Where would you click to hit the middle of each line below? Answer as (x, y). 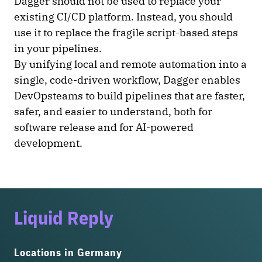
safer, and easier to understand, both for (113, 112)
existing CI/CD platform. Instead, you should (123, 17)
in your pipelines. (59, 49)
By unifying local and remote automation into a (130, 64)
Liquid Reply (64, 218)
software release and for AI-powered (104, 127)
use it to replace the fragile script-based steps (126, 33)
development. (49, 143)
